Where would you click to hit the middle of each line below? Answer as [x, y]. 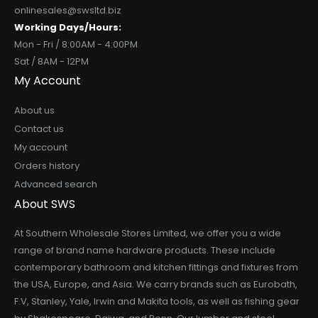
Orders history [47, 166]
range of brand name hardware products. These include [145, 251]
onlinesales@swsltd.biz [68, 11]
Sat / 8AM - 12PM [51, 62]
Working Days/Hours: [68, 28]
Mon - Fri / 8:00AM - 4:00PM [76, 45]
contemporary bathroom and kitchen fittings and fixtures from [156, 268]
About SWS [45, 204]
